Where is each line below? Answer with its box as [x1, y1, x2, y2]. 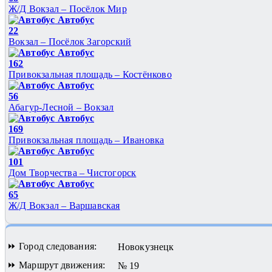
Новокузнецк [118, 241, 174, 252]
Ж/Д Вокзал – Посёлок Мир [8, 3, 127, 14]
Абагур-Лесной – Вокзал [8, 101, 114, 112]
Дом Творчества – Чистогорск [8, 167, 137, 178]
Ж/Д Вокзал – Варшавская [8, 200, 120, 211]
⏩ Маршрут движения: [7, 259, 105, 270]
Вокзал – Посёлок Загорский [8, 36, 132, 47]
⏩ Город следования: [7, 240, 97, 251]
